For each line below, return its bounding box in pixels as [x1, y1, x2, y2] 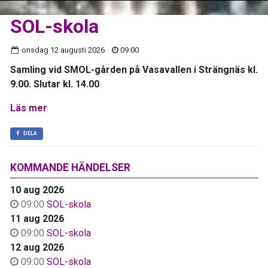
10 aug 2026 [10, 184, 64, 196]
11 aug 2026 [10, 212, 64, 224]
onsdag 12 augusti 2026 [20, 45, 105, 54]
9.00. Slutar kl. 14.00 [10, 78, 99, 90]
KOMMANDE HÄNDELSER [10, 161, 130, 173]
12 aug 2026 [10, 241, 64, 253]
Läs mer [10, 102, 47, 114]
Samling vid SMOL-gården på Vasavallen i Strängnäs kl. [10, 63, 258, 75]
